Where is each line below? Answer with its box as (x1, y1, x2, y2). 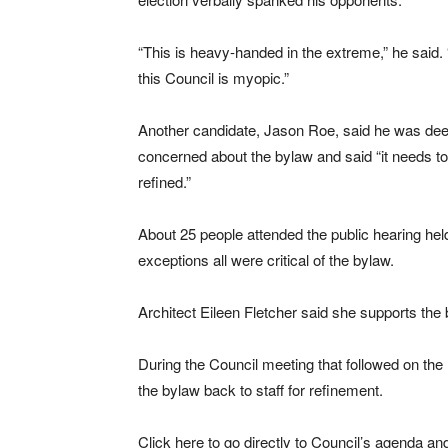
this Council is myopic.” (138, 67, 289, 88)
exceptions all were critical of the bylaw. (138, 249, 394, 270)
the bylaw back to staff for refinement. (138, 379, 383, 400)
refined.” (138, 171, 191, 192)
